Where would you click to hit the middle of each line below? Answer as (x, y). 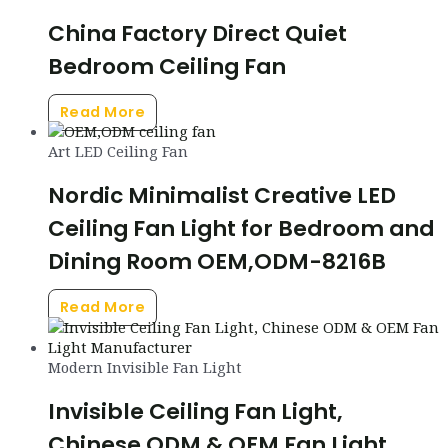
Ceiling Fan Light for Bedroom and (241, 229)
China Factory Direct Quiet (197, 34)
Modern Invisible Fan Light (145, 366)
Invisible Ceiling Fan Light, (195, 411)
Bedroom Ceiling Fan (167, 67)
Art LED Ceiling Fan (118, 151)
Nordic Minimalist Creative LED (222, 196)
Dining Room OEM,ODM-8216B (217, 262)
